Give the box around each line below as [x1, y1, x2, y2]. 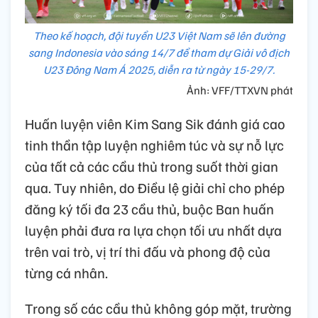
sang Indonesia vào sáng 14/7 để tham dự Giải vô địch [28, 45, 290, 60]
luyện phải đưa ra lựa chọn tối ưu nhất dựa [25, 221, 282, 240]
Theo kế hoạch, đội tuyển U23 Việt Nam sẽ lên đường [33, 28, 285, 43]
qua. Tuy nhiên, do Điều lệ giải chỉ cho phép [25, 178, 285, 197]
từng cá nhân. [25, 263, 108, 283]
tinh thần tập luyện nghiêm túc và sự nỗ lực [25, 136, 284, 155]
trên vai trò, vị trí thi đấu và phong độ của [25, 242, 270, 261]
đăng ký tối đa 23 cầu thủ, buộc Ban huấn [25, 199, 274, 219]
